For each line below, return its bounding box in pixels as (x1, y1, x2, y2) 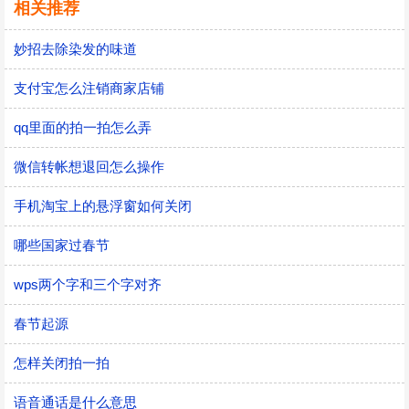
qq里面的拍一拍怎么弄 (14, 120, 152, 135)
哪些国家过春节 (14, 237, 110, 253)
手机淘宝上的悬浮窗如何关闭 (14, 198, 192, 214)
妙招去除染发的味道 (14, 41, 137, 57)
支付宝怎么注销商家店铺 (14, 80, 164, 96)
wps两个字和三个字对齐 (14, 277, 162, 292)
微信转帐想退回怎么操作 (14, 159, 164, 174)
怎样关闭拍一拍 (14, 355, 110, 371)
